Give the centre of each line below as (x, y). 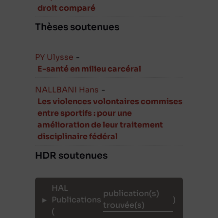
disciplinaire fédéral (78, 136)
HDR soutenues (71, 156)
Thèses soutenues (77, 27)
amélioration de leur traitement (100, 125)
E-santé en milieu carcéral (89, 69)
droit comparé (66, 8)
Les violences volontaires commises (110, 101)
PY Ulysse (54, 57)
